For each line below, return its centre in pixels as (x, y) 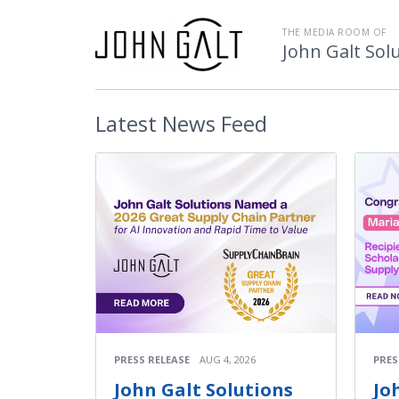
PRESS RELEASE (152, 359)
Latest (126, 123)
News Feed (212, 123)
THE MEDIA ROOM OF (334, 32)
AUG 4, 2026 (228, 359)
